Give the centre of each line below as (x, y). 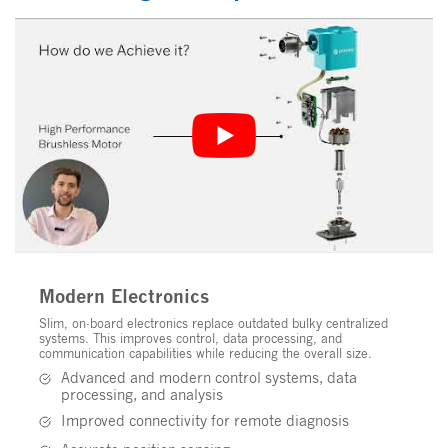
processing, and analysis (142, 395)
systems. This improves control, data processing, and (190, 339)
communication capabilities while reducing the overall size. (205, 354)
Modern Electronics (124, 296)
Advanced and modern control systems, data (209, 378)
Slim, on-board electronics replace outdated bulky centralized (213, 324)
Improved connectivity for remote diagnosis (205, 421)
